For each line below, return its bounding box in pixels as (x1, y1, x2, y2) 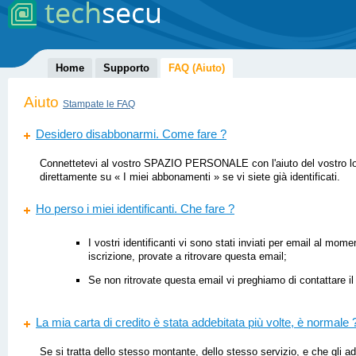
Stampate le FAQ (63, 99, 135, 109)
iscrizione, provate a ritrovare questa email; (87, 250, 287, 263)
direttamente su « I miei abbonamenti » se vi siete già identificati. (40, 170, 340, 183)
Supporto (103, 62, 149, 74)
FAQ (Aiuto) (168, 62, 225, 74)
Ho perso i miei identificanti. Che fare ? (36, 203, 234, 216)
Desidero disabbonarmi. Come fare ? (36, 128, 226, 141)
